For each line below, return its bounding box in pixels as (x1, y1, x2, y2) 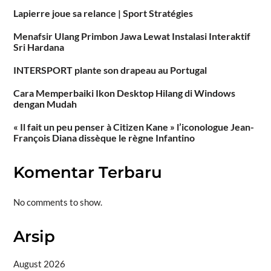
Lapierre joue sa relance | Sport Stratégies (13, 7, 193, 19)
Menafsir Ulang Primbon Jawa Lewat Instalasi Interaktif (13, 30, 250, 42)
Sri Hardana (13, 41, 64, 53)
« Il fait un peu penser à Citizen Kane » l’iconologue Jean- (13, 121, 254, 133)
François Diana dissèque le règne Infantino (13, 132, 195, 144)
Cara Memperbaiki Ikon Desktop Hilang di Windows (13, 87, 235, 99)
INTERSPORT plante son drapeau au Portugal (13, 64, 207, 76)
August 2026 (13, 258, 65, 270)
